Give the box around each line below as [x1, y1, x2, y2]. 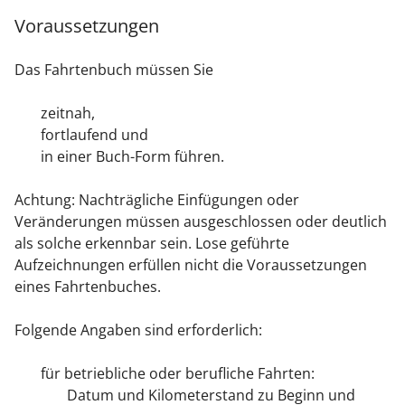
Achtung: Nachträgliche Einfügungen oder [14, 190, 299, 211]
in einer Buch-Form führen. [40, 146, 224, 167]
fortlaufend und [40, 125, 148, 146]
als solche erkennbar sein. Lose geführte [14, 233, 289, 254]
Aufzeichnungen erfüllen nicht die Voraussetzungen [14, 255, 367, 276]
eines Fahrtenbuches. [14, 277, 161, 297]
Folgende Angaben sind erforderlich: [14, 320, 262, 341]
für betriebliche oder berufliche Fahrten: [40, 363, 315, 384]
